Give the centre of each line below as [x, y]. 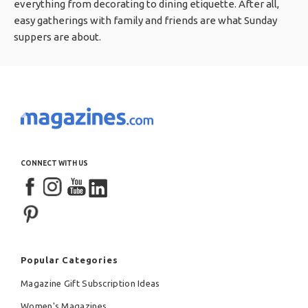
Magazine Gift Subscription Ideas [90, 283]
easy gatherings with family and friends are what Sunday [145, 20]
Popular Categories [69, 260]
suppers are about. [57, 36]
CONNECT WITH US [54, 163]
